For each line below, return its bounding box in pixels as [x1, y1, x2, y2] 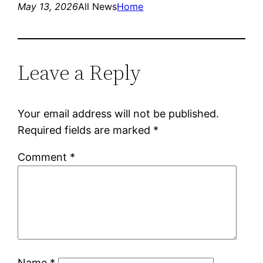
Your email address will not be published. [18, 107, 220, 120]
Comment [18, 150, 70, 163]
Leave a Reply [18, 58, 141, 87]
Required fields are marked [18, 123, 154, 136]
